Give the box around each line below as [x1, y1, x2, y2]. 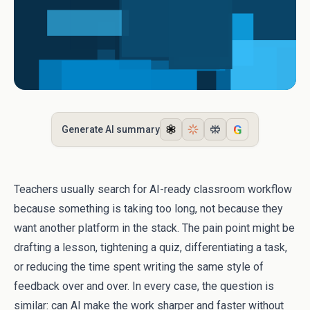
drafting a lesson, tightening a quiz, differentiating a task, [14, 241, 287, 254]
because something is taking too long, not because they [14, 202, 283, 215]
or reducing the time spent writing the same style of [14, 260, 264, 273]
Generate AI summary [62, 123, 160, 135]
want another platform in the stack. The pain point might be [14, 221, 295, 235]
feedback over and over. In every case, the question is [14, 280, 274, 293]
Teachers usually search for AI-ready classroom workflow [14, 183, 292, 196]
